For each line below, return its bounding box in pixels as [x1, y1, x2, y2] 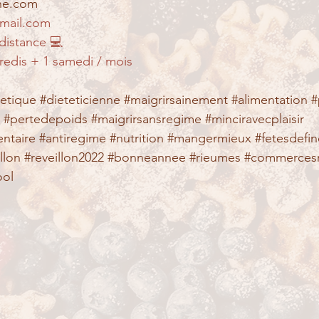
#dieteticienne [40, 92, 120, 108]
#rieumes [189, 150, 241, 165]
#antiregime [39, 130, 106, 146]
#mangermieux [167, 130, 251, 146]
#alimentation [231, 92, 308, 108]
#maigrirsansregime [91, 111, 202, 127]
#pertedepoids [4, 111, 88, 127]
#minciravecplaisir [205, 111, 304, 127]
